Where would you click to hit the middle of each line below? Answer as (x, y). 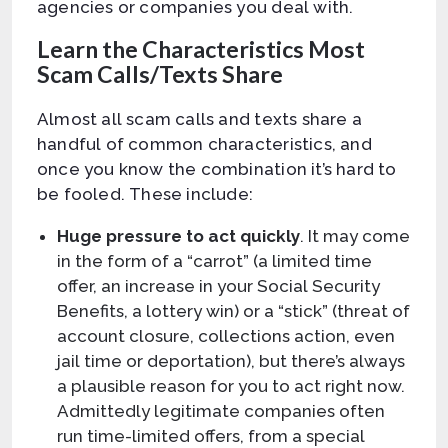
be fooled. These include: (145, 193)
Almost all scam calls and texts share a (199, 118)
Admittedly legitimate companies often (221, 410)
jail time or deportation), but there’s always (231, 360)
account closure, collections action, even (226, 335)
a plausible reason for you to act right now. (231, 385)
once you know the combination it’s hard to (217, 168)
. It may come (355, 235)
